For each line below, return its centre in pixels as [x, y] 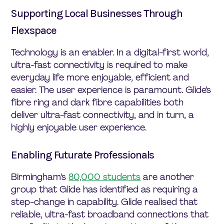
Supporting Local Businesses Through [97, 13]
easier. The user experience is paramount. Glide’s [111, 90]
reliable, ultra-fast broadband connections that [110, 214]
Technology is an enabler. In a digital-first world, [110, 52]
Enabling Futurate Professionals [83, 155]
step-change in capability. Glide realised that [104, 202]
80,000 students [105, 177]
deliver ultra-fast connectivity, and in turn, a [103, 115]
